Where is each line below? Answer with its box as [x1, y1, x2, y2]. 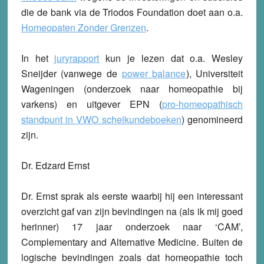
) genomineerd [181, 113, 243, 127]
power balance [121, 67, 186, 81]
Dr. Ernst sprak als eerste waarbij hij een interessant [21, 189, 243, 203]
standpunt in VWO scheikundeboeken [21, 113, 181, 127]
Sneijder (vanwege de [21, 67, 122, 81]
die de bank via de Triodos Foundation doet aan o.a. [21, 5, 243, 19]
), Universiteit [186, 67, 243, 81]
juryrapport [54, 51, 100, 65]
